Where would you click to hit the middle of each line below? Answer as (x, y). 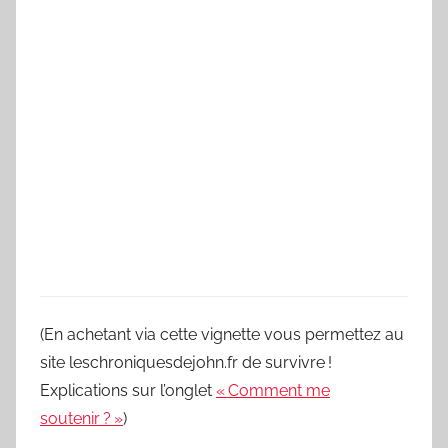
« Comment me (273, 390)
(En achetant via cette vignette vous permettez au (222, 334)
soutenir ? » (81, 418)
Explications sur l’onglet (128, 390)
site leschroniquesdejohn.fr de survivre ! (186, 362)
